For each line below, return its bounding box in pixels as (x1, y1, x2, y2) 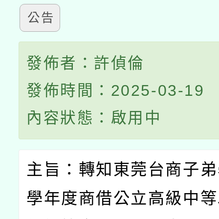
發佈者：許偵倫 (26, 54, 145, 72)
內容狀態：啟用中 (26, 109, 162, 127)
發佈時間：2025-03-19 (26, 82, 205, 99)
